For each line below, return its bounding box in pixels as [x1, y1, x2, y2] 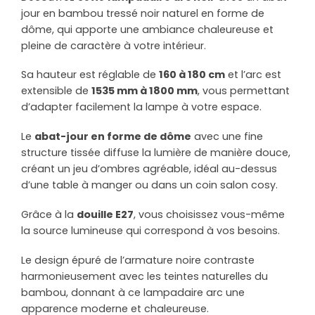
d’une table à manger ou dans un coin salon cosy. [21, 178, 278, 193]
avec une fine [191, 129, 263, 144]
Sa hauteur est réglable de [21, 67, 159, 82]
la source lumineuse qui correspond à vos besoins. [21, 223, 280, 238]
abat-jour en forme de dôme [34, 129, 191, 144]
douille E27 [77, 207, 134, 221]
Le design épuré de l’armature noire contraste [21, 252, 255, 267]
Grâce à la [21, 207, 77, 221]
